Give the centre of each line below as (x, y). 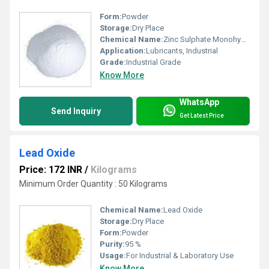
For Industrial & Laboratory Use (180, 256)
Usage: (113, 256)
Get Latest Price (202, 116)
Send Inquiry (76, 111)
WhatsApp (199, 102)
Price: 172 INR (51, 169)
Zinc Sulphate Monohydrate (202, 39)
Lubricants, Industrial (182, 50)
